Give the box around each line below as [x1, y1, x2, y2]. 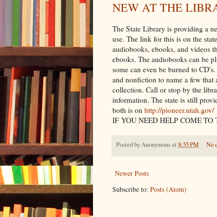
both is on [112, 105, 144, 115]
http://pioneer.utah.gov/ [144, 105, 214, 115]
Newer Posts [115, 168, 149, 178]
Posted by [116, 140, 141, 149]
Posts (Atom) [150, 184, 186, 194]
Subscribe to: [112, 184, 150, 194]
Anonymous [141, 140, 170, 149]
